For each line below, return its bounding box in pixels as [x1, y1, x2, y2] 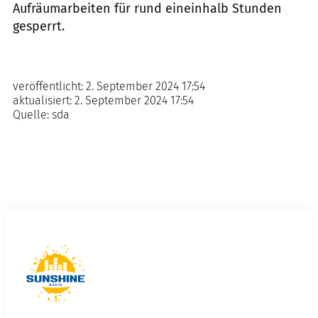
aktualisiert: [13, 94, 75, 107]
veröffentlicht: [13, 79, 86, 93]
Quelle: [13, 108, 52, 121]
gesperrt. [13, 18, 65, 34]
